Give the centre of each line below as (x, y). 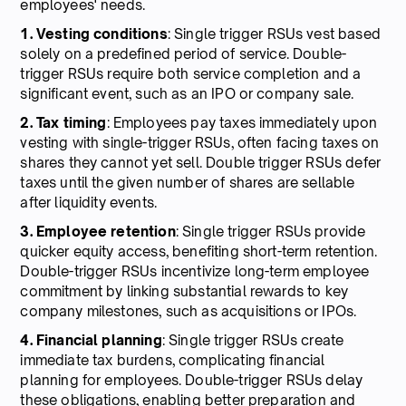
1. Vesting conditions (94, 34)
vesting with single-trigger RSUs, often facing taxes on (200, 142)
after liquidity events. (89, 202)
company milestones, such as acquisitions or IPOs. (188, 311)
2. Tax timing (63, 122)
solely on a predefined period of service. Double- (184, 53)
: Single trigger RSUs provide (271, 231)
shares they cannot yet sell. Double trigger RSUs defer (201, 162)
